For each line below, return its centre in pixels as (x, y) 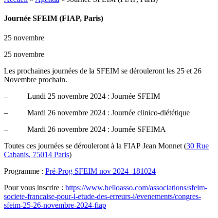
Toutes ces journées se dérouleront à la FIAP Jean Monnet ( (95, 145)
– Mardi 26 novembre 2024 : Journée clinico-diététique (97, 112)
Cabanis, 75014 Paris (36, 154)
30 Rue (198, 145)
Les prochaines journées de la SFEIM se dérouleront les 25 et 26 (103, 71)
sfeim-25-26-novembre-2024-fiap (55, 205)
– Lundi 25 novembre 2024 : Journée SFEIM (82, 96)
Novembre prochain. (36, 79)
